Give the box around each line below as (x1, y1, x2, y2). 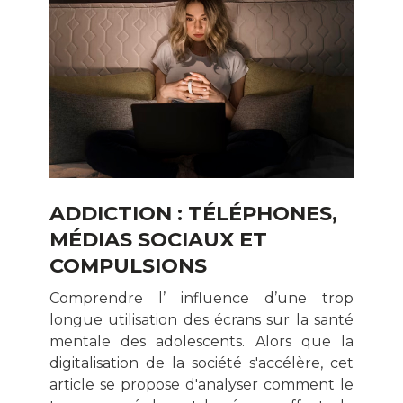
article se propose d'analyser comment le (49, 375, 354, 393)
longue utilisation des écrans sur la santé (49, 310, 354, 328)
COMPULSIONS (49, 252, 207, 278)
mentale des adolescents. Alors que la (49, 332, 354, 350)
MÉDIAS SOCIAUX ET (49, 226, 267, 252)
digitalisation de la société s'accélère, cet (49, 354, 354, 372)
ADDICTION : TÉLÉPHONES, (49, 200, 337, 226)
